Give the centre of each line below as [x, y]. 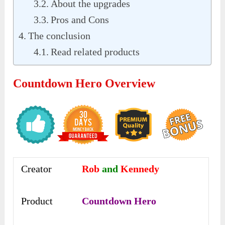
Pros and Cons [80, 19]
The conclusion [60, 35]
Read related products [95, 51]
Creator [37, 169]
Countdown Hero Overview [84, 83]
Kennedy [140, 169]
